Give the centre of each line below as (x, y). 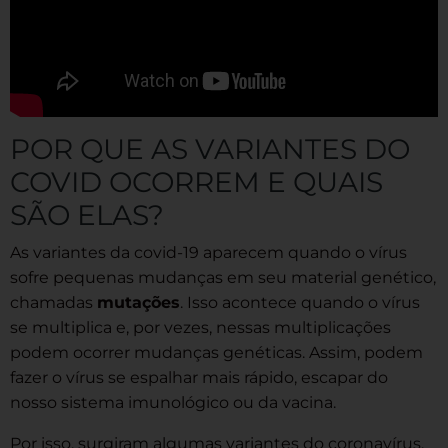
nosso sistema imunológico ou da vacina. (173, 402)
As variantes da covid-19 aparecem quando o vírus (208, 252)
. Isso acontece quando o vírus (300, 302)
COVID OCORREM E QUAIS (196, 181)
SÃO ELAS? (87, 214)
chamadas (53, 302)
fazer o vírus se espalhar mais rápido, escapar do (199, 377)
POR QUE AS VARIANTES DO (210, 148)
